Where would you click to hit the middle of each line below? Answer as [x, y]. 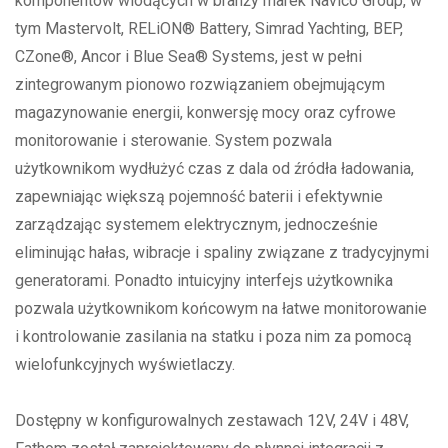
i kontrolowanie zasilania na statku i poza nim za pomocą [213, 336]
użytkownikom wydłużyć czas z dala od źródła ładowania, [214, 168]
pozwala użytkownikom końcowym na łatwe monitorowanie [221, 308]
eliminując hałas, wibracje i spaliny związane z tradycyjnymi [222, 252]
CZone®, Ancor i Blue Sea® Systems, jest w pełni [188, 56]
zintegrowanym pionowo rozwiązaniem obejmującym [200, 84]
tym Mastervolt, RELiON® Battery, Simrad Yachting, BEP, [209, 28]
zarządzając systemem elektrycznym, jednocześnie [196, 224]
